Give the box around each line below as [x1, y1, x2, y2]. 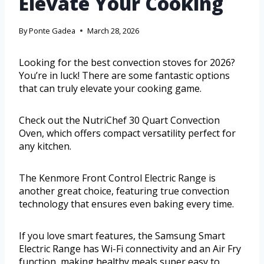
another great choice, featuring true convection [19, 184, 229, 197]
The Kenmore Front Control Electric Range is [19, 171, 216, 184]
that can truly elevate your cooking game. [19, 81, 202, 95]
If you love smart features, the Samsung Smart [19, 229, 225, 242]
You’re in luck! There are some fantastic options [19, 68, 230, 82]
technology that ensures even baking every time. [19, 197, 234, 210]
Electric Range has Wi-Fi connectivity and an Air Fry [19, 242, 241, 255]
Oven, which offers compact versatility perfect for [19, 126, 236, 140]
